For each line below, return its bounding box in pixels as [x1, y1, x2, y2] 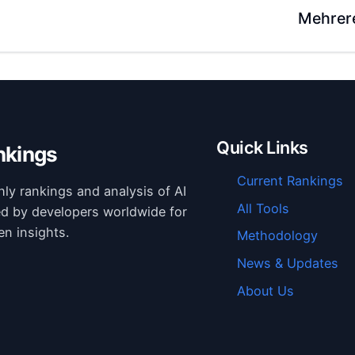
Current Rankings [237, 173, 344, 189]
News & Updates [237, 255, 339, 272]
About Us [237, 282, 295, 299]
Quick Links [216, 136, 308, 158]
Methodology [237, 227, 319, 244]
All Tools [237, 200, 290, 216]
